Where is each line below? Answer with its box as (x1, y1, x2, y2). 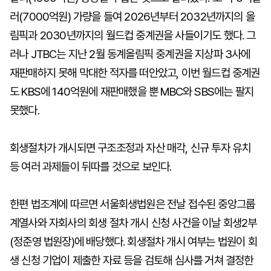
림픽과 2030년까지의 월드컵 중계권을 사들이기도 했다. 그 (10, 28, 256, 42)
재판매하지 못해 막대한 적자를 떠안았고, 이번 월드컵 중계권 (10, 66, 260, 80)
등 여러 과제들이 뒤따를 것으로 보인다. (10, 160, 172, 174)
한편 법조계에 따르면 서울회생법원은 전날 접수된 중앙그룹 (10, 197, 255, 211)
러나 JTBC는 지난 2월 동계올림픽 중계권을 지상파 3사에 (10, 47, 250, 61)
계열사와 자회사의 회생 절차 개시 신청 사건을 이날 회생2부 (10, 216, 257, 230)
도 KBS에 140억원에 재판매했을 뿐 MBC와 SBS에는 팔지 (10, 85, 253, 99)
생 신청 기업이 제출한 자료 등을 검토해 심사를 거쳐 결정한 (10, 253, 253, 267)
